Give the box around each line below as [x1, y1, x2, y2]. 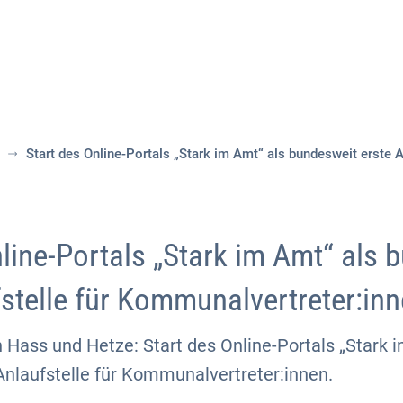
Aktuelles [67, 55, 141, 78]
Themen [180, 55, 246, 78]
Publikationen [284, 55, 393, 78]
